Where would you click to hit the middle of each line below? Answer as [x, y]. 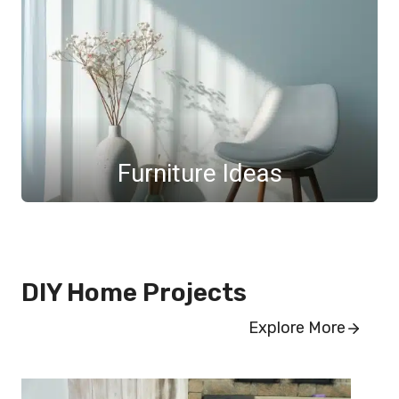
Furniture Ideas [199, 174]
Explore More [297, 328]
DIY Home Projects [134, 293]
